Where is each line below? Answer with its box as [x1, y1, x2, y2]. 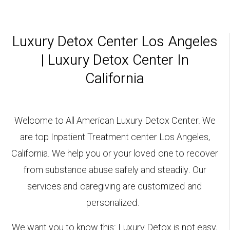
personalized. [86, 196, 144, 210]
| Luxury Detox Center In [41, 50, 189, 71]
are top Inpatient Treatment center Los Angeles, [20, 130, 210, 144]
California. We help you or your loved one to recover [11, 147, 218, 161]
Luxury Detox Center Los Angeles [12, 31, 218, 52]
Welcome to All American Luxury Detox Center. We [14, 114, 216, 128]
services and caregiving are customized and [27, 180, 202, 194]
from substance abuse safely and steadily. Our [23, 163, 206, 177]
